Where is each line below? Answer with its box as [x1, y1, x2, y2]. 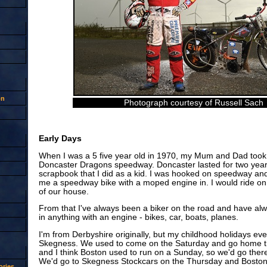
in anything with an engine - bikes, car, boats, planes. [38, 213, 238, 222]
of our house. [38, 187, 89, 196]
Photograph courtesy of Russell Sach [124, 98, 263, 107]
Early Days [38, 133, 82, 143]
